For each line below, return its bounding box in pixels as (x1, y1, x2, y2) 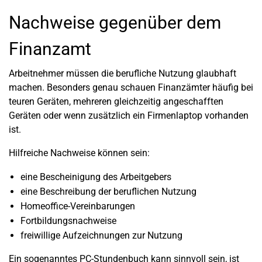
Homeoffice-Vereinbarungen (20, 201, 135, 212)
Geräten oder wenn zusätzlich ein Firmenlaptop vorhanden (9, 110, 249, 121)
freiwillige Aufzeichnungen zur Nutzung (20, 230, 182, 241)
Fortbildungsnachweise (20, 215, 116, 226)
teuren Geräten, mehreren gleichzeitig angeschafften (9, 96, 223, 107)
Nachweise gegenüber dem (9, 12, 221, 33)
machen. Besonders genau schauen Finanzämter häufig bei (9, 82, 253, 93)
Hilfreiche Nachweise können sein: (9, 147, 150, 158)
